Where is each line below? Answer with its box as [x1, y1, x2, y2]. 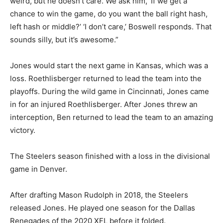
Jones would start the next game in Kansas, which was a [10, 61, 208, 71]
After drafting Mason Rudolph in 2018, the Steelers [10, 190, 188, 200]
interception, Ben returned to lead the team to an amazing [10, 112, 213, 122]
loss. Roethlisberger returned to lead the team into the [10, 74, 202, 84]
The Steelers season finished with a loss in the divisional [10, 151, 210, 161]
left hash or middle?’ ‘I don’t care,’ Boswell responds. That [10, 22, 212, 32]
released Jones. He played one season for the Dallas [10, 203, 195, 213]
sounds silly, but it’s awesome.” [10, 35, 118, 45]
